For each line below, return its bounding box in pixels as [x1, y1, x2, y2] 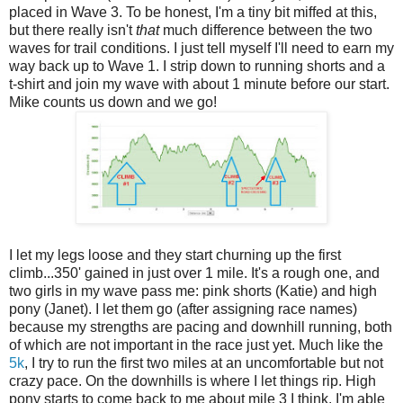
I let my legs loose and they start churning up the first [9, 247, 341, 264]
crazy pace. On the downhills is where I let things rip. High [9, 373, 376, 390]
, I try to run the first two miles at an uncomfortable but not [24, 355, 383, 372]
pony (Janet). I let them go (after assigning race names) [9, 301, 357, 318]
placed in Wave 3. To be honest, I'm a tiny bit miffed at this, [9, 4, 377, 21]
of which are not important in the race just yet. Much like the [9, 337, 383, 354]
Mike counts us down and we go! [9, 94, 217, 111]
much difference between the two [163, 22, 372, 39]
